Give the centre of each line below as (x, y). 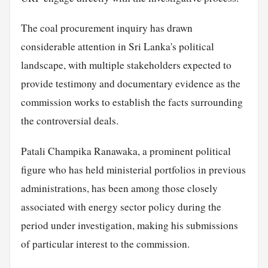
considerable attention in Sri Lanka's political (117, 47)
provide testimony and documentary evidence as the (130, 84)
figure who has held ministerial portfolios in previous (133, 169)
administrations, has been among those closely (119, 188)
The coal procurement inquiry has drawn (106, 28)
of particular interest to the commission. (105, 243)
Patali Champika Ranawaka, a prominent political (126, 151)
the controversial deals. (69, 121)
